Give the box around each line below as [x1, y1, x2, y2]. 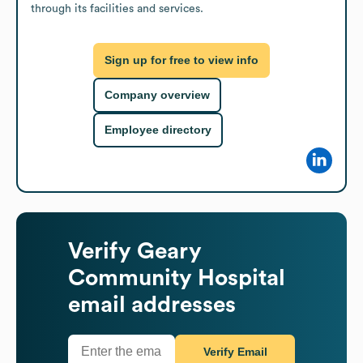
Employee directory [105, 123, 211, 137]
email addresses [68, 293, 236, 316]
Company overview [105, 88, 210, 102]
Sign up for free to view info [105, 53, 258, 67]
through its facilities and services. [31, 2, 203, 15]
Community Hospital [68, 266, 285, 289]
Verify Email [203, 345, 267, 359]
